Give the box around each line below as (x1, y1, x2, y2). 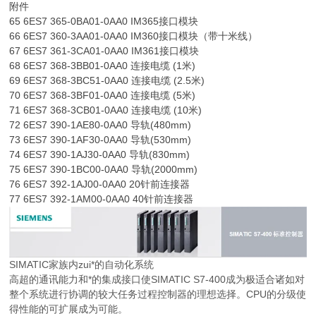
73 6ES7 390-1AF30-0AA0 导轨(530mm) (9, 134, 192, 146)
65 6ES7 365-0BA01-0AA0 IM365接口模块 (9, 16, 199, 28)
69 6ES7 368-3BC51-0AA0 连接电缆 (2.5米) (9, 75, 205, 87)
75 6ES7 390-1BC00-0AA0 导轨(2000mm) (9, 164, 198, 176)
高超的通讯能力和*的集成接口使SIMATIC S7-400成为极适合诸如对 (9, 274, 305, 286)
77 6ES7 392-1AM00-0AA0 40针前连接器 (9, 193, 194, 205)
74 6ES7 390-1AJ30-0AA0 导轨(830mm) (9, 149, 190, 161)
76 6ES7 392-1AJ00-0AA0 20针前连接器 (9, 178, 190, 190)
